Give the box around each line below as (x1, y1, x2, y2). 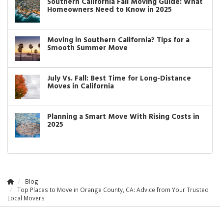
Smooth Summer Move (47, 42, 128, 54)
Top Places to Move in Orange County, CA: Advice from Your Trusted (17, 185, 209, 193)
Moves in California (47, 80, 114, 92)
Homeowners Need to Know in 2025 (47, 3, 172, 16)
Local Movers (7, 193, 45, 202)
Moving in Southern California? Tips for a (47, 34, 190, 46)
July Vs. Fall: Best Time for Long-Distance (47, 72, 191, 84)
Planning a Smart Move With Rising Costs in (47, 110, 199, 123)
